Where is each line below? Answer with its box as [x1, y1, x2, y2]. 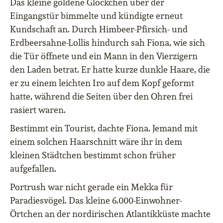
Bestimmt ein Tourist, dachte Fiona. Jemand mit [10, 122, 198, 134]
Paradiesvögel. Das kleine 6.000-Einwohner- [10, 195, 182, 207]
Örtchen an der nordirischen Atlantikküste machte [10, 208, 211, 220]
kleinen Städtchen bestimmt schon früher [10, 149, 176, 161]
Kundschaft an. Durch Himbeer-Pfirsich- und [10, 23, 188, 35]
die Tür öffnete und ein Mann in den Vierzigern [10, 50, 198, 62]
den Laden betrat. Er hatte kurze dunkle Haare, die [10, 64, 210, 76]
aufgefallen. [10, 163, 56, 175]
